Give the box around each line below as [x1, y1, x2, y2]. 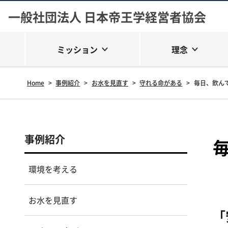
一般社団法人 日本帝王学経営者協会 [8, 8, 206, 25]
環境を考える [28, 163, 77, 175]
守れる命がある [139, 78, 183, 87]
